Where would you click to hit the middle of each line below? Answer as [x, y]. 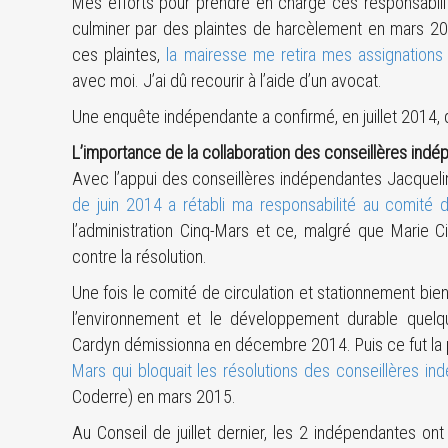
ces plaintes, [119, 54]
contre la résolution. [139, 256]
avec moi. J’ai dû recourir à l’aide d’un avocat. [227, 80]
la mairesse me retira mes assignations [305, 54]
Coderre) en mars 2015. [154, 396]
